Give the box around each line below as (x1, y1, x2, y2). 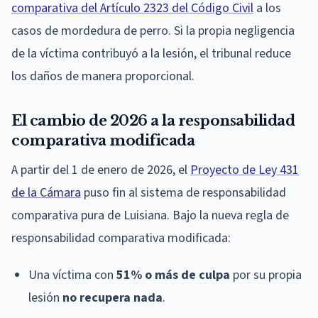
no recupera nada (62, 288, 163, 307)
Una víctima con (28, 265, 116, 284)
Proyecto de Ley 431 (190, 160, 299, 179)
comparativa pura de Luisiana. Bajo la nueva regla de (11, 206, 289, 224)
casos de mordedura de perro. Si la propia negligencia (11, 21, 295, 40)
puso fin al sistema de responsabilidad (81, 183, 286, 202)
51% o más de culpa (116, 265, 230, 284)
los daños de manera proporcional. (11, 67, 194, 85)
